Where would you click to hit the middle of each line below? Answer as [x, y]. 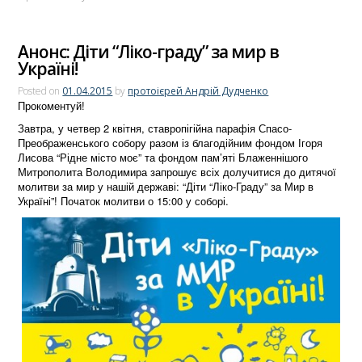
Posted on [40, 91]
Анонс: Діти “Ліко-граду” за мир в [149, 51]
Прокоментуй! [52, 106]
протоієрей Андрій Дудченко [198, 91]
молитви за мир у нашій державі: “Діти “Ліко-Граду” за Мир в [166, 187]
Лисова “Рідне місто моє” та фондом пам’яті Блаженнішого [163, 158]
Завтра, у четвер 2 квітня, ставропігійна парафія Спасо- [155, 128]
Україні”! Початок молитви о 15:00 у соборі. [124, 201]
